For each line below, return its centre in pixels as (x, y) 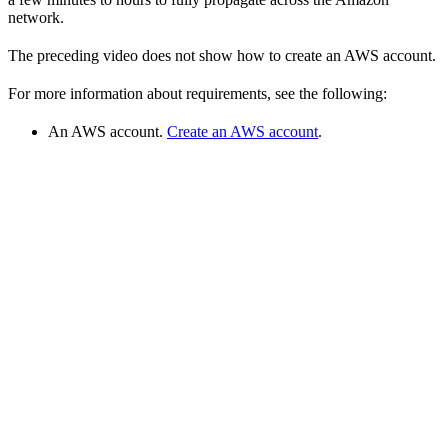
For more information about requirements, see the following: (197, 93)
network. (36, 17)
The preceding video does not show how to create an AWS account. (222, 55)
